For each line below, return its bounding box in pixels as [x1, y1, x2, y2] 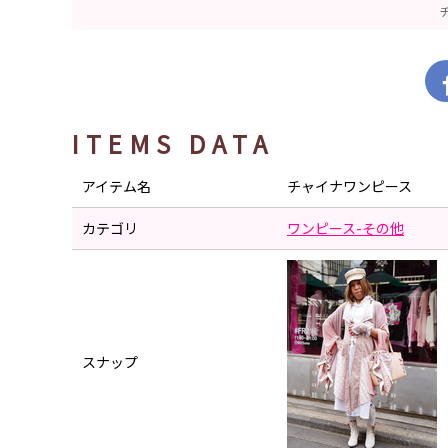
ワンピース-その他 [287, 218, 404, 238]
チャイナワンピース [287, 176, 412, 196]
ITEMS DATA [72, 126, 274, 161]
